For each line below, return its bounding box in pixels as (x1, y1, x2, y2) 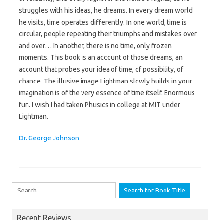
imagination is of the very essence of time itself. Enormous (19, 88, 195, 97)
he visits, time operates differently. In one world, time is (19, 18, 187, 26)
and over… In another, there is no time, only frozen (19, 41, 172, 50)
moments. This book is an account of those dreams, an (19, 53, 183, 61)
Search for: (12, 184, 43, 192)
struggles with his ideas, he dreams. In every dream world (19, 6, 192, 14)
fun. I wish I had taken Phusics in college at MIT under (19, 100, 180, 109)
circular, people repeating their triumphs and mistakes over (19, 29, 197, 38)
